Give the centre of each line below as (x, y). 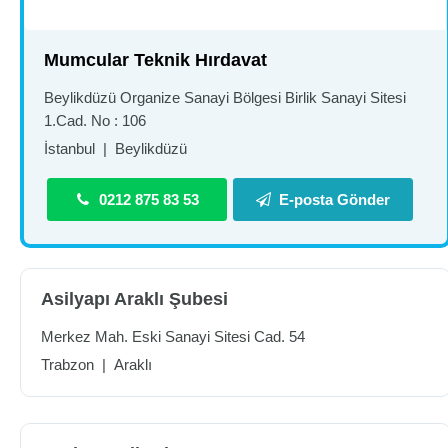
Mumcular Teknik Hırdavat (155, 60)
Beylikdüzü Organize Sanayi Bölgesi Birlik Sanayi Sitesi (225, 97)
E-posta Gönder (335, 199)
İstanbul (69, 148)
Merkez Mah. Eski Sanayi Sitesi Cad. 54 (173, 336)
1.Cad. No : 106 (95, 120)
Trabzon (67, 364)
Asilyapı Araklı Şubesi (134, 299)
